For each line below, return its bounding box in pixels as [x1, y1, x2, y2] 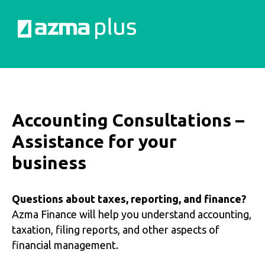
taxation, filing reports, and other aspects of [12, 223, 219, 235]
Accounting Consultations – [12, 109, 244, 130]
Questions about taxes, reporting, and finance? [12, 192, 246, 205]
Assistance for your [12, 131, 177, 151]
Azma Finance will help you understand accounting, [12, 208, 251, 220]
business [12, 152, 86, 173]
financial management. [12, 238, 118, 251]
